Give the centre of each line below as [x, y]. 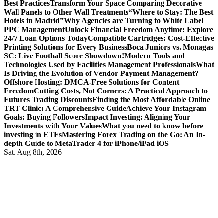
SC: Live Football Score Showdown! [64, 56]
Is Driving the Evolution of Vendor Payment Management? [101, 73]
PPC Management [34, 29]
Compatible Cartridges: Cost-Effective [151, 38]
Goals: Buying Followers [44, 117]
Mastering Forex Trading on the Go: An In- [134, 135]
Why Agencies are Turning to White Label [134, 21]
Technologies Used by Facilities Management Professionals [100, 64]
